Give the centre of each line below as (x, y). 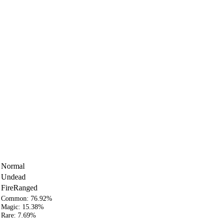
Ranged (25, 187)
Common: (16, 198)
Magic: (12, 206)
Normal (13, 166)
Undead (13, 177)
